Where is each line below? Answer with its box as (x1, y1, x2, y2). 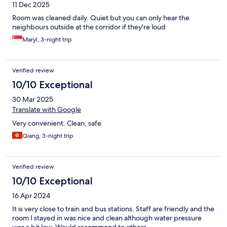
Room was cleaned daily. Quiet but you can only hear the (12, 13, 190, 23)
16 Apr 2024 (12, 191, 50, 201)
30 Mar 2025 (12, 95, 53, 104)
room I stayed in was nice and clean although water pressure (12, 213, 202, 223)
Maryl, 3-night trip (22, 35, 72, 44)
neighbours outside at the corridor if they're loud (12, 22, 166, 32)
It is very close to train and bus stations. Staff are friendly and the (12, 204, 214, 214)
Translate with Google (12, 105, 81, 115)
